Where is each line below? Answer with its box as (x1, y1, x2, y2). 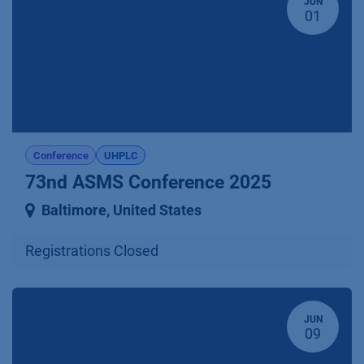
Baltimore (41, 202, 106, 219)
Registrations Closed (25, 243, 158, 260)
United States (113, 202, 201, 219)
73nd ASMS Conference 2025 (25, 171, 271, 194)
